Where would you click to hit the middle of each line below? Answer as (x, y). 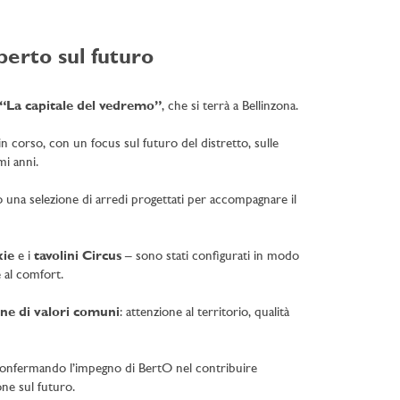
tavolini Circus (77, 257)
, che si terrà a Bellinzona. (229, 107)
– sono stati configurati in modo (210, 257)
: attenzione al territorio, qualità (204, 313)
